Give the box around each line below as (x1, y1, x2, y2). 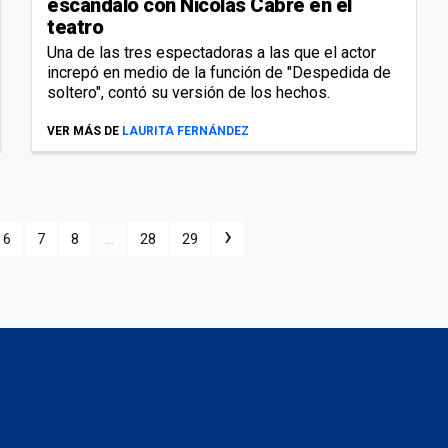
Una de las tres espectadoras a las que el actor (47, 42, 376, 62)
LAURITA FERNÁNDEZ (122, 123, 249, 138)
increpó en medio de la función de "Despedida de (47, 62, 391, 82)
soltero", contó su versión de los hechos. (47, 82, 330, 102)
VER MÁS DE (47, 123, 119, 138)
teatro (47, 14, 103, 39)
